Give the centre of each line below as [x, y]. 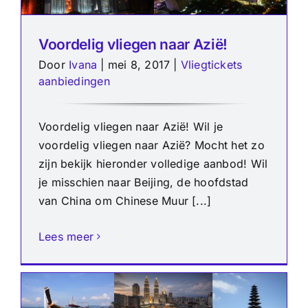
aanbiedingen [74, 81]
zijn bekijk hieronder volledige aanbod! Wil [153, 164]
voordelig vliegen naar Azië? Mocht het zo [152, 145]
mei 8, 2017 [139, 65]
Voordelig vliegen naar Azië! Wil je [131, 127]
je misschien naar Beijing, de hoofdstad [144, 183]
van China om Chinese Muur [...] [125, 201]
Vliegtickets [211, 65]
